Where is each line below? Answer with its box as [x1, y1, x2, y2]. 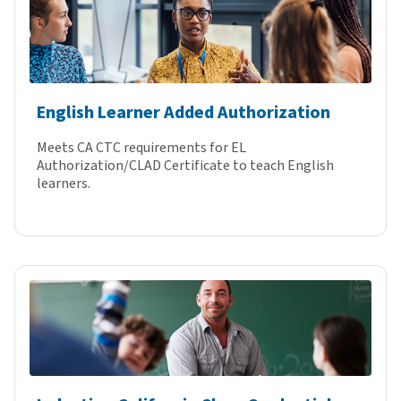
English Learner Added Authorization [37, 100, 330, 126]
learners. [37, 174, 90, 194]
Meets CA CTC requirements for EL [37, 138, 246, 158]
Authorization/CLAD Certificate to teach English [37, 156, 334, 176]
